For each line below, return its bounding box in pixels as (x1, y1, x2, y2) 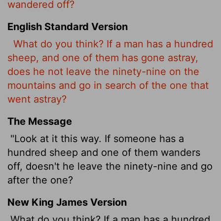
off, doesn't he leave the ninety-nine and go (7, 160, 213, 172)
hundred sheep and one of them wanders (7, 146, 200, 158)
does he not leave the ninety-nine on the (7, 65, 199, 77)
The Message (7, 115, 72, 127)
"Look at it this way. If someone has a (7, 132, 184, 145)
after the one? (7, 174, 73, 186)
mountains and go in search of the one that (7, 79, 209, 91)
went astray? (7, 93, 67, 105)
